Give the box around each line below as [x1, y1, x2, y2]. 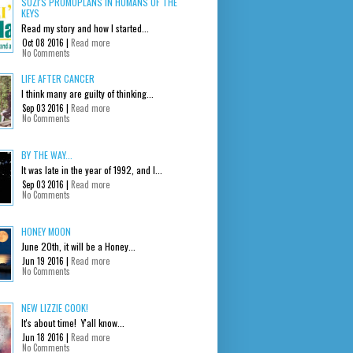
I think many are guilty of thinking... [21, 86, 154, 100]
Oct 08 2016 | [22, 35, 71, 49]
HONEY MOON [21, 224, 71, 238]
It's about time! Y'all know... [21, 315, 124, 329]
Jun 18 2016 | [22, 330, 71, 344]
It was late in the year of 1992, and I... [21, 162, 162, 176]
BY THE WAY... [21, 147, 72, 162]
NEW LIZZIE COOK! [21, 300, 88, 314]
